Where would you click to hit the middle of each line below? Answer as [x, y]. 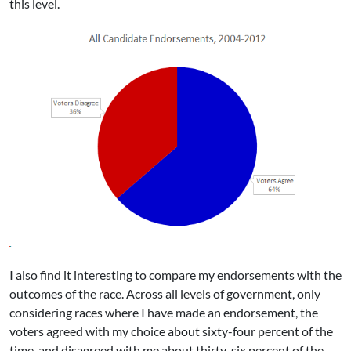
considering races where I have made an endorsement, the [164, 313]
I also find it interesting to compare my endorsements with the [175, 275]
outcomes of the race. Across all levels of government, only [165, 294]
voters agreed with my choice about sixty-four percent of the [171, 331]
